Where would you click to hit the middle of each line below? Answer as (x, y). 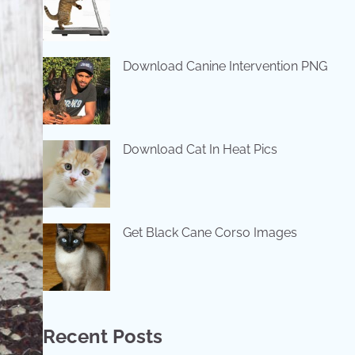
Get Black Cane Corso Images (210, 233)
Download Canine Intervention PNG (225, 66)
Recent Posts (102, 336)
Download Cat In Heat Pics (200, 149)
